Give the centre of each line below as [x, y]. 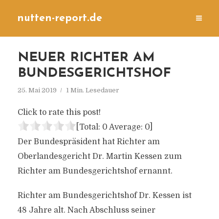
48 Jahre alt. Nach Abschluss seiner [86, 210]
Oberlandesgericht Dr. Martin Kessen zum [99, 156]
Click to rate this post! [59, 112]
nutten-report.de [60, 18]
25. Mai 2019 [37, 90]
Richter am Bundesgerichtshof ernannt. [95, 171]
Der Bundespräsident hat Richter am [88, 142]
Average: [126, 127]
